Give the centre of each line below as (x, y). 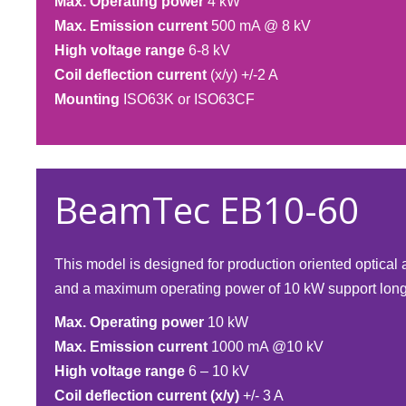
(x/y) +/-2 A (242, 75)
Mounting (87, 99)
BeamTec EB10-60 (207, 210)
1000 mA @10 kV (266, 347)
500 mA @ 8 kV (261, 26)
